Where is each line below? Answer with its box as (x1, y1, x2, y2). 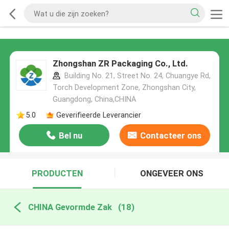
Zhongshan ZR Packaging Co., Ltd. (52, 58, 188, 69)
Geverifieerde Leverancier (56, 110, 141, 119)
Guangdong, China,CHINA (52, 95, 136, 104)
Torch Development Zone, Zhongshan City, (52, 83, 196, 92)
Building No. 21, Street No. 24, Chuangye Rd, (62, 72, 211, 80)
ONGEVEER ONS (140, 168, 204, 179)
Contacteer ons (140, 130, 202, 141)
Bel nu (58, 130, 82, 141)
